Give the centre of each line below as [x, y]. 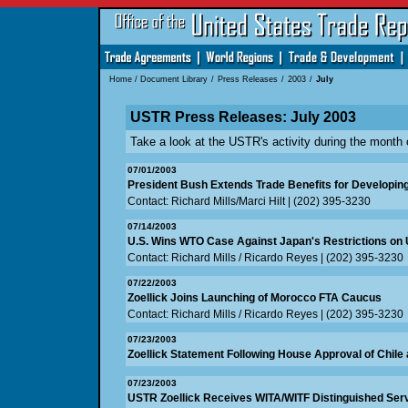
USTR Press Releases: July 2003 [243, 117]
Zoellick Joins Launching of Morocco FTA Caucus [254, 298]
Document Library [173, 80]
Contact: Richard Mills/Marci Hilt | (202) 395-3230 [249, 202]
